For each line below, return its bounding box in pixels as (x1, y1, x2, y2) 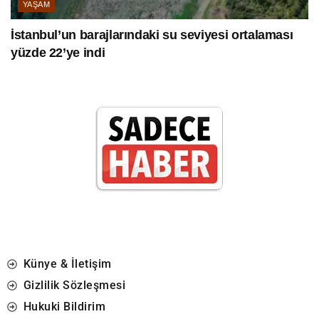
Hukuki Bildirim (23, 300, 105, 314)
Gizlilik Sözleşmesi (23, 278, 125, 293)
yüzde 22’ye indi (11, 46, 105, 61)
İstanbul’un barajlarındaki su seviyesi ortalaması (11, 28, 293, 43)
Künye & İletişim (23, 257, 112, 271)
